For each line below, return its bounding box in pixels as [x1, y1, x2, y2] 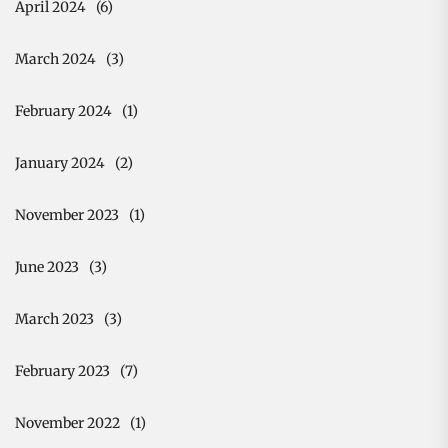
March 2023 [15, 309, 94, 328]
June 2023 [15, 257, 79, 276]
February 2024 [15, 101, 112, 120]
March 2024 [15, 49, 96, 68]
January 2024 [15, 153, 105, 172]
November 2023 [15, 205, 119, 224]
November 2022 [15, 413, 120, 432]
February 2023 [15, 361, 110, 380]
